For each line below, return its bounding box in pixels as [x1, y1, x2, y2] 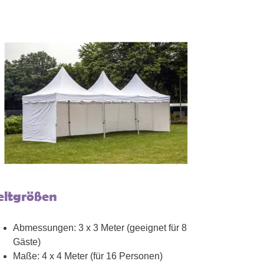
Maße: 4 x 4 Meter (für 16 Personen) [12, 251, 163, 262]
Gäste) [12, 237, 41, 247]
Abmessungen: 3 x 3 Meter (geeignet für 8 [12, 223, 187, 233]
